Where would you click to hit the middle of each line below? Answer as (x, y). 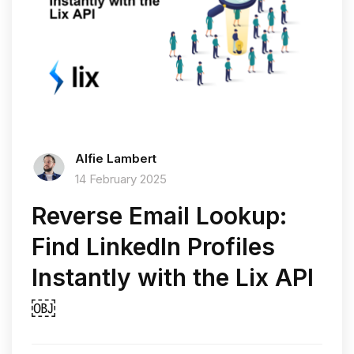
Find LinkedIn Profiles (153, 247)
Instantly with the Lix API (173, 278)
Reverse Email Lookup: (159, 216)
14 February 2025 (121, 179)
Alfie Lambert (116, 159)
